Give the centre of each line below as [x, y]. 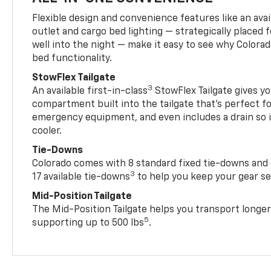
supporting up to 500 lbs [88, 223]
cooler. [47, 131]
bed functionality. [72, 58]
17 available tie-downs [81, 177]
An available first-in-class [90, 91]
